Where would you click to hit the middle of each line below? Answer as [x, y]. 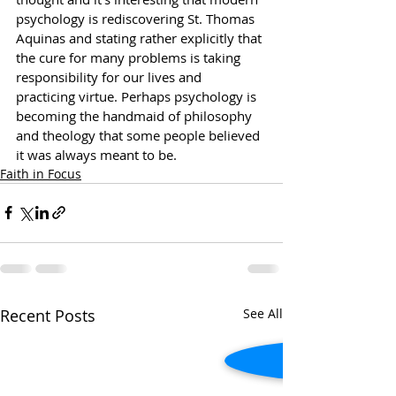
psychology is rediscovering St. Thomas [137, 18]
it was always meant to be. [100, 154]
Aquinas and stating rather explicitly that [141, 38]
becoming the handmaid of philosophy [136, 115]
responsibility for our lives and [110, 76]
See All [263, 313]
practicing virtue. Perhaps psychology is [138, 96]
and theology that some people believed [140, 135]
